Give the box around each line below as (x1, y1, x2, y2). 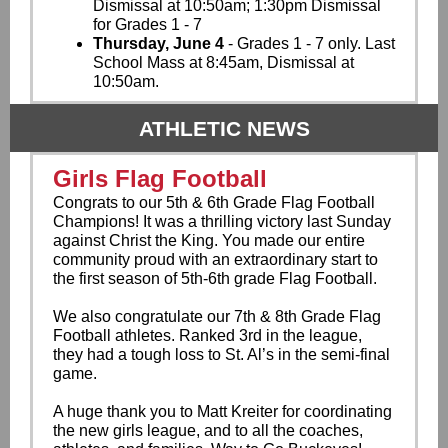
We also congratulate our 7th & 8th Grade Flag (53, 308, 381, 325)
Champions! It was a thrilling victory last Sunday (53, 213, 391, 230)
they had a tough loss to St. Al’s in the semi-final (53, 346, 390, 363)
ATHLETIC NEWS (138, 117, 310, 140)
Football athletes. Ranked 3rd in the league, (53, 327, 362, 344)
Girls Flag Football (53, 165, 267, 192)
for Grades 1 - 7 (93, 16, 202, 33)
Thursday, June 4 (93, 35, 228, 52)
